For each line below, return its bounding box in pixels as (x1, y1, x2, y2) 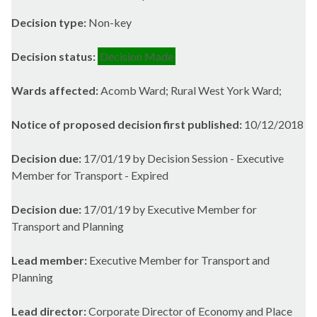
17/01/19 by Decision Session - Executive (83, 151, 284, 166)
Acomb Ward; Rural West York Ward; (100, 83, 282, 98)
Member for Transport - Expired (11, 168, 168, 183)
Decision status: (11, 50, 98, 64)
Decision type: (11, 16, 88, 30)
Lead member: (11, 253, 89, 267)
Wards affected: (11, 83, 100, 98)
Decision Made (100, 50, 173, 64)
